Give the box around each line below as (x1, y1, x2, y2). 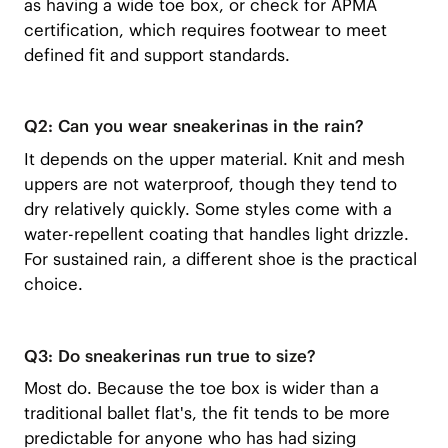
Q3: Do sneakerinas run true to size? (23, 344, 316, 367)
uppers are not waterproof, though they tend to (23, 172, 397, 195)
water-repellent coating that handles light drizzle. (23, 222, 409, 245)
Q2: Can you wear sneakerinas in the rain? (23, 115, 364, 138)
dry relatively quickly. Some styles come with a (23, 197, 392, 220)
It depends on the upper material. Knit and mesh (23, 147, 405, 170)
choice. (23, 272, 83, 295)
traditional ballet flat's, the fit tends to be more (23, 402, 390, 425)
